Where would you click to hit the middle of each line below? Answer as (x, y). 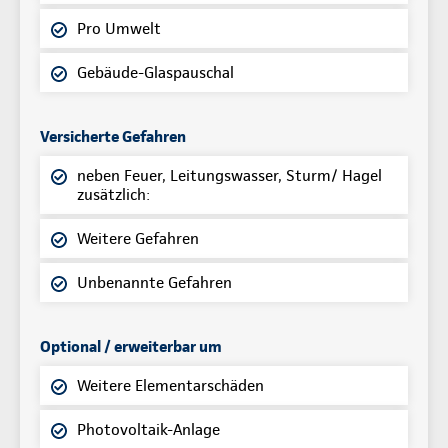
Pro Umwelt (119, 28)
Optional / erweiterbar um (131, 346)
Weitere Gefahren (138, 238)
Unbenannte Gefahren (154, 282)
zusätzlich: (113, 194)
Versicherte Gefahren (113, 136)
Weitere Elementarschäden (170, 385)
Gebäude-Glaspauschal (155, 72)
